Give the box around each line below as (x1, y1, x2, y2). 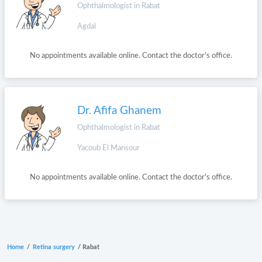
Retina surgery (32, 244, 75, 250)
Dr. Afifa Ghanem (77, 105, 161, 116)
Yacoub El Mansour (77, 144, 140, 152)
